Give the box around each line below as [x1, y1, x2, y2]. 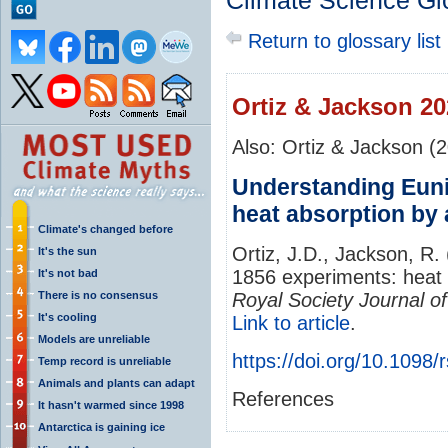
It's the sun [38, 244, 97, 257]
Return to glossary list [242, 29, 441, 52]
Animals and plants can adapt [38, 376, 195, 389]
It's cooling [38, 310, 97, 323]
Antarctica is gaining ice [38, 420, 165, 433]
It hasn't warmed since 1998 [38, 398, 184, 411]
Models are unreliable [38, 332, 150, 345]
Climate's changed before [38, 222, 173, 235]
